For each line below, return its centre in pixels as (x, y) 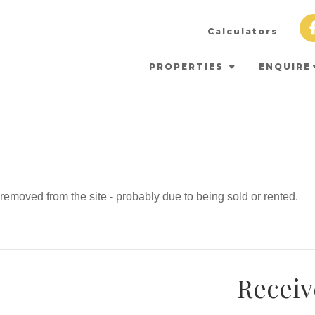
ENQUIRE (285, 66)
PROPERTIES (188, 66)
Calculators (243, 31)
